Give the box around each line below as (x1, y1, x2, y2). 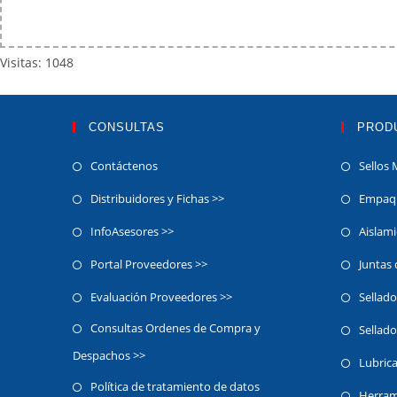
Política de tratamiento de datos (90, 378, 261, 394)
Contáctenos (90, 158, 159, 174)
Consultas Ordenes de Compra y (90, 320, 261, 336)
